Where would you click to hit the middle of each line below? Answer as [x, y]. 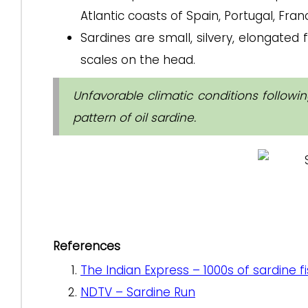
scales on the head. [138, 60]
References [87, 246]
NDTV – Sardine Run [138, 292]
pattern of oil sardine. [134, 118]
